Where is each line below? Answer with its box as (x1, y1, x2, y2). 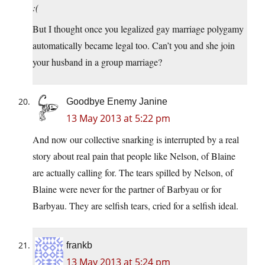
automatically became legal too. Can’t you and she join (33, 39, 235, 52)
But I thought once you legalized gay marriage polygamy (33, 22, 244, 35)
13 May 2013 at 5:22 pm (66, 112, 170, 125)
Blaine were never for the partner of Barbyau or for (33, 183, 221, 196)
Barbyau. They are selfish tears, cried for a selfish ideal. (33, 199, 238, 212)
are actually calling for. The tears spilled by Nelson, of (33, 166, 233, 179)
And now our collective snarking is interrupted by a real (33, 133, 239, 146)
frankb (66, 240, 92, 251)
